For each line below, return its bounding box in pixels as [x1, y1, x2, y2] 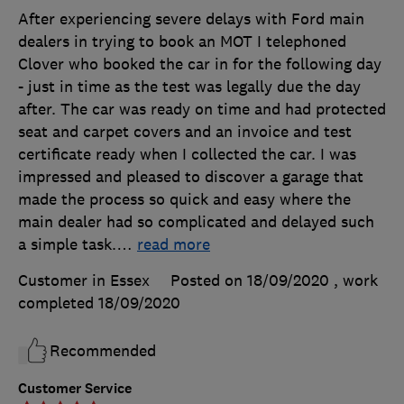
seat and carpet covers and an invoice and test [18, 121, 352, 142]
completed [18, 292, 98, 313]
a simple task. [18, 234, 116, 254]
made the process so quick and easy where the [18, 188, 351, 209]
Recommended [50, 340, 156, 361]
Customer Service [18, 378, 132, 398]
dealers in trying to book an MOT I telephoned [18, 31, 346, 51]
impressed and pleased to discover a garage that [18, 166, 363, 187]
